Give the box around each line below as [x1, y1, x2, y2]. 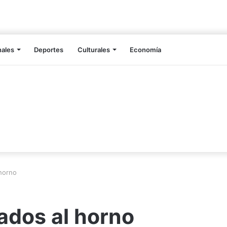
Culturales [78, 46, 110, 54]
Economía [130, 46, 161, 54]
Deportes [34, 46, 63, 54]
